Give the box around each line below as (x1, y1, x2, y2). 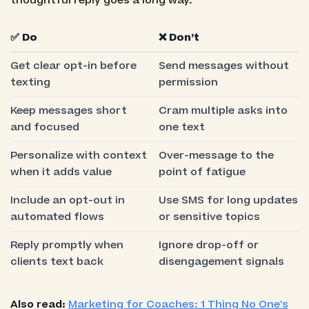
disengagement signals (158, 255, 284, 270)
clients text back (10, 255, 103, 270)
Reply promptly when (10, 238, 123, 253)
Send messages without (158, 59, 289, 74)
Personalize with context (10, 148, 147, 163)
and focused (10, 120, 79, 135)
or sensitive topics (158, 210, 260, 225)
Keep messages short (10, 103, 127, 119)
